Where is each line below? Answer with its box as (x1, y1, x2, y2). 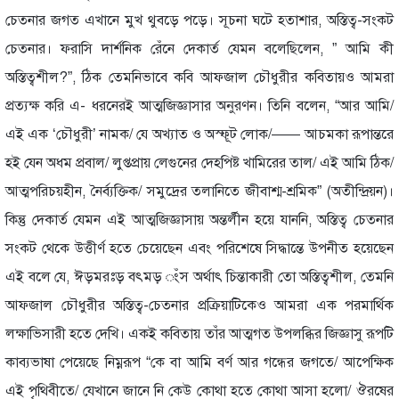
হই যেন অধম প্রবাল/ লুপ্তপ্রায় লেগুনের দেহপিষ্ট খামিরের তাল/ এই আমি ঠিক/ (5, 153, 394, 172)
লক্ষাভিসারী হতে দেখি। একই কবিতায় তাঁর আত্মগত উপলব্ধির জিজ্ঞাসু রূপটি (5, 324, 394, 343)
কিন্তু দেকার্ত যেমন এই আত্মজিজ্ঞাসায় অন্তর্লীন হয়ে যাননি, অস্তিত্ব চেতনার (5, 210, 394, 229)
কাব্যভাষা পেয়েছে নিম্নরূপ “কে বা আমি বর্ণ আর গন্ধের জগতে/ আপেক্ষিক (5, 353, 394, 371)
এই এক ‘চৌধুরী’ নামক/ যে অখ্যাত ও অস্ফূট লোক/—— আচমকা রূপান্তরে (5, 125, 394, 143)
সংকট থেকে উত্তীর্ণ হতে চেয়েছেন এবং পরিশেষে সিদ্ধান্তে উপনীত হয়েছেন (5, 239, 394, 257)
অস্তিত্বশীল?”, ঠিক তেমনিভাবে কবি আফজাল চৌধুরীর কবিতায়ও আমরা (5, 68, 394, 86)
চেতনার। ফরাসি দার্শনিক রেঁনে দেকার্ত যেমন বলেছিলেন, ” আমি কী (5, 39, 394, 58)
